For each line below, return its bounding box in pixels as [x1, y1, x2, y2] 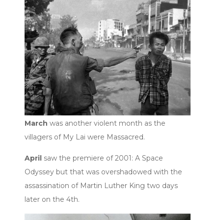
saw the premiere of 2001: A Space [42, 153, 163, 163]
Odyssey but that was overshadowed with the [25, 167, 182, 176]
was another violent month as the [48, 118, 165, 128]
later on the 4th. [25, 194, 80, 204]
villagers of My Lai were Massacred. [25, 132, 145, 141]
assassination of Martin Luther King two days [25, 181, 178, 190]
